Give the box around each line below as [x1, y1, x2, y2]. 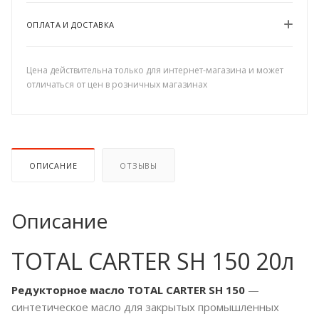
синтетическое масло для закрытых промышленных [11, 300, 279, 315]
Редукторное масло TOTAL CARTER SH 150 [11, 283, 245, 298]
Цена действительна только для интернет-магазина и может [26, 64, 283, 77]
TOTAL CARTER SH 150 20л [11, 246, 294, 277]
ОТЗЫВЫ [120, 160, 158, 172]
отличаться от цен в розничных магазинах [26, 78, 207, 91]
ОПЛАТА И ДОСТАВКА [26, 19, 115, 31]
